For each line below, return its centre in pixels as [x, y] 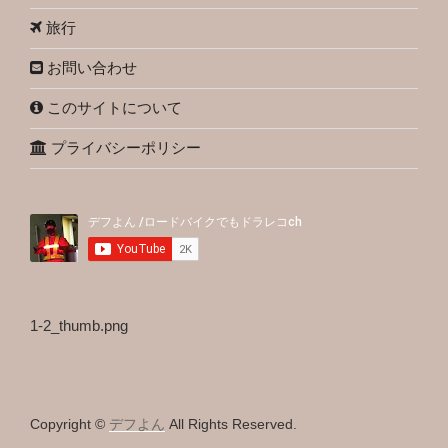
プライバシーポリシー [124, 148]
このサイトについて [112, 108]
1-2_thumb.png [79, 325]
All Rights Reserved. [231, 423]
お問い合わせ [90, 68]
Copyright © [69, 423]
